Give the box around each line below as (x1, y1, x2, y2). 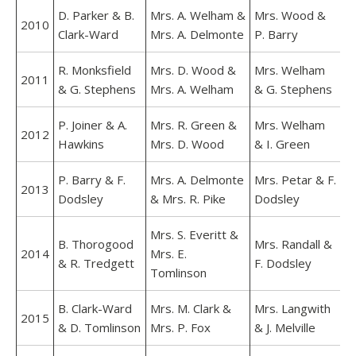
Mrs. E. (150, 246, 187, 261)
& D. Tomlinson (58, 319, 141, 335)
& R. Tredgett (58, 255, 134, 271)
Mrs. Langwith (254, 300, 331, 316)
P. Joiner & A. (58, 117, 127, 133)
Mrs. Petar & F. (254, 172, 336, 188)
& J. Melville (254, 319, 315, 335)
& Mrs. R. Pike (150, 191, 226, 207)
